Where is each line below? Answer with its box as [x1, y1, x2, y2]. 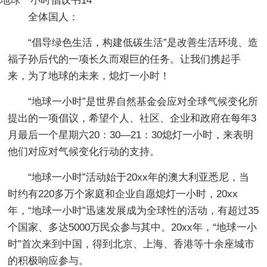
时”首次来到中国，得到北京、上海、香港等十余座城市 [8, 238, 255, 250]
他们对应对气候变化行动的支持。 [8, 145, 160, 157]
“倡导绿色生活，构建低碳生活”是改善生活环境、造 [28, 36, 259, 48]
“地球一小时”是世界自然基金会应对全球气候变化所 [28, 95, 259, 107]
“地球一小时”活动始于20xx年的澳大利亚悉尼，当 [28, 171, 250, 183]
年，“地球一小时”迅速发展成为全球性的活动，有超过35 [8, 204, 259, 216]
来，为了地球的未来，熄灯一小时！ [8, 70, 170, 82]
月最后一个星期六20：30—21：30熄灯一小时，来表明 [8, 129, 254, 141]
